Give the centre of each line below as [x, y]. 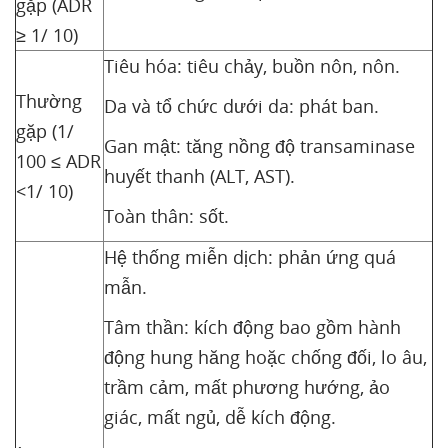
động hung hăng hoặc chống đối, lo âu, [265, 357]
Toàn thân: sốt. [166, 216]
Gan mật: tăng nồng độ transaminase [259, 146]
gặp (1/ [45, 131]
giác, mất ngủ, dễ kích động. [220, 417]
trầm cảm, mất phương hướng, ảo [247, 387]
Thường [49, 101]
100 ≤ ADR [58, 161]
